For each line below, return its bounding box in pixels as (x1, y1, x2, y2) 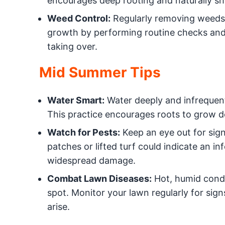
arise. (47, 201, 70, 212)
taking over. (47, 41, 97, 52)
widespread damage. (47, 155, 136, 166)
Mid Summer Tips (39, 64, 161, 81)
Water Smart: (47, 95, 104, 105)
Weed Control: (47, 13, 110, 24)
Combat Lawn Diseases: (47, 173, 152, 184)
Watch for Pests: (47, 127, 120, 138)
